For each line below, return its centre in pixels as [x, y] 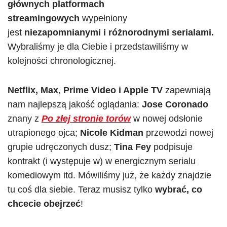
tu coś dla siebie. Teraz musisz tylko [81, 190]
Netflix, [24, 90]
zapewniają [187, 90]
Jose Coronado [175, 104]
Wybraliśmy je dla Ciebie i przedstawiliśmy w [98, 47]
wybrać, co [179, 190]
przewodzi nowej [178, 133]
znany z [25, 119]
